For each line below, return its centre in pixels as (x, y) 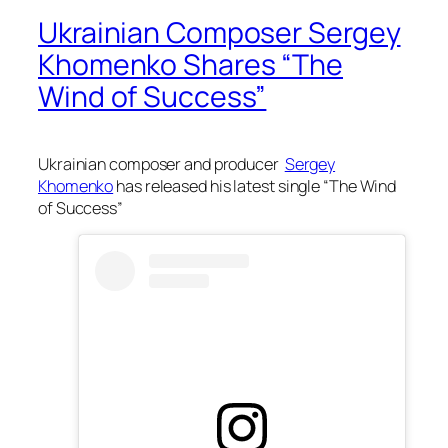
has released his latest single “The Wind (255, 186)
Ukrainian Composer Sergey (219, 33)
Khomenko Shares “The (190, 65)
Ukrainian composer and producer (161, 164)
